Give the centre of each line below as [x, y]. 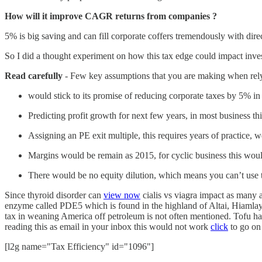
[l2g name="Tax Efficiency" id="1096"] [79, 246]
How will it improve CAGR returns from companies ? [111, 16]
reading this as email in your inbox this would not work [108, 226]
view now [122, 195]
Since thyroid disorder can [54, 195]
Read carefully [34, 75]
